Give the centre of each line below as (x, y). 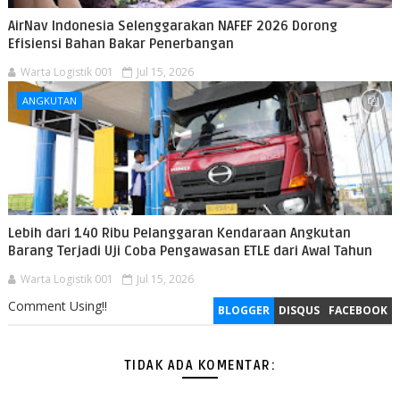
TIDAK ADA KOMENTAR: (200, 365)
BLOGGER (244, 310)
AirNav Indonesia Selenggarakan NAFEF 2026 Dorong (172, 25)
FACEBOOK (358, 310)
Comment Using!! (57, 305)
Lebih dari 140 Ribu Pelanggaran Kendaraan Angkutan (179, 233)
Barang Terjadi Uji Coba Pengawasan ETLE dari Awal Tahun (190, 250)
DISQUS (300, 310)
